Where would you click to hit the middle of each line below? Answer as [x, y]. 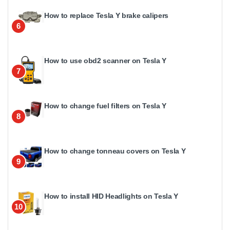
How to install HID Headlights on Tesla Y [111, 196]
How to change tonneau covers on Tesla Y [115, 151]
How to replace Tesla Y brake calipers [107, 15]
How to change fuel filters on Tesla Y [106, 106]
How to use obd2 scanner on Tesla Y [106, 60]
